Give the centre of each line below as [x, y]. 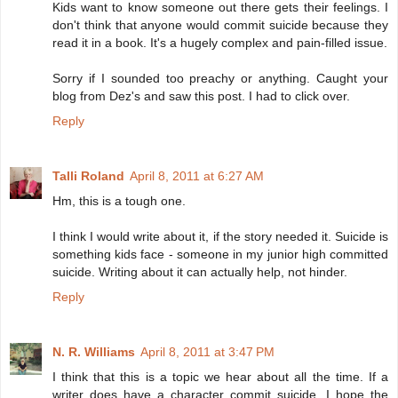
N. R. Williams [94, 352]
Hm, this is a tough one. [119, 201]
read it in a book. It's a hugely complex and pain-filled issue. [220, 43]
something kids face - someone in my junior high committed [220, 255]
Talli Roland [88, 176]
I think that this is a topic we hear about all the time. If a [220, 377]
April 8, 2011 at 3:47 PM [207, 352]
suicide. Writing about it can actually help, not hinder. [200, 272]
